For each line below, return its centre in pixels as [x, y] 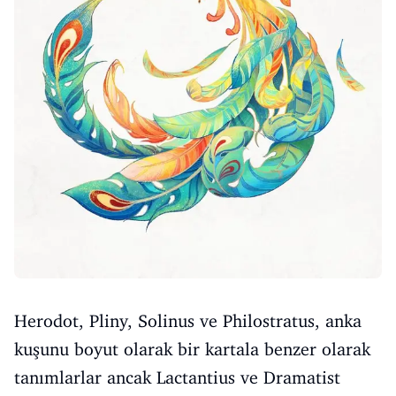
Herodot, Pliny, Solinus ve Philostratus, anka [188, 320]
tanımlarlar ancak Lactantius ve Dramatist [177, 377]
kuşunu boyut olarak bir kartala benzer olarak [192, 349]
